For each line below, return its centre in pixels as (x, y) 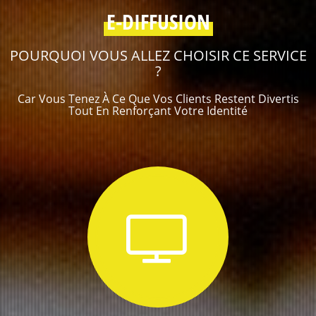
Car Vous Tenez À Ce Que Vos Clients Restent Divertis (158, 99)
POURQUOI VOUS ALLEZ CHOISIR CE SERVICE (158, 56)
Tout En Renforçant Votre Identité (158, 111)
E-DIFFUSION (158, 22)
